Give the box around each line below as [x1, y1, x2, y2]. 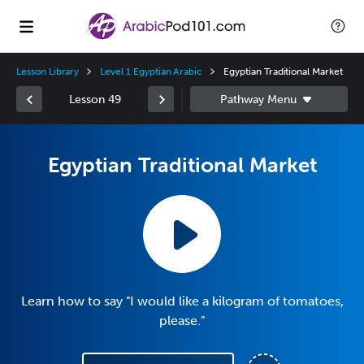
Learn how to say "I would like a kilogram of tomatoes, [20, 293, 344, 309]
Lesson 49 [69, 92, 121, 106]
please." [159, 313, 205, 328]
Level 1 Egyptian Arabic [100, 66, 203, 77]
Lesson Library [16, 66, 80, 77]
